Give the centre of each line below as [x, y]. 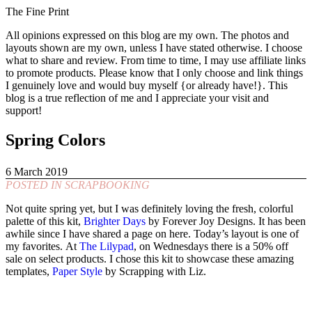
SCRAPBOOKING [107, 185]
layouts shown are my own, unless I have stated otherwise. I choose [154, 48]
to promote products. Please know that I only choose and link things [154, 73]
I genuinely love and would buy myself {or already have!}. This [147, 85]
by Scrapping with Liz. [154, 271]
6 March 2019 [37, 171]
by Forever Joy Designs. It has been [226, 221]
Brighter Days [115, 221]
